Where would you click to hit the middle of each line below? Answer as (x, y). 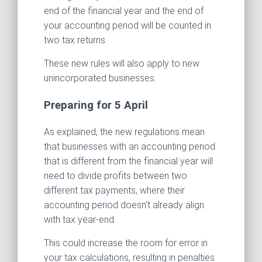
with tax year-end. (80, 220)
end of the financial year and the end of (124, 11)
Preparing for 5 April (96, 105)
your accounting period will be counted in (127, 25)
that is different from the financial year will (128, 161)
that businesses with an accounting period (130, 147)
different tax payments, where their (114, 191)
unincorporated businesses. (100, 78)
